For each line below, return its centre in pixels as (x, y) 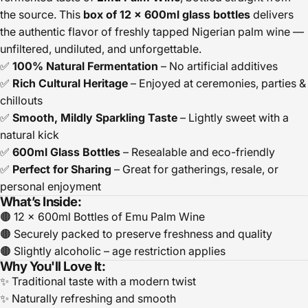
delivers (272, 15)
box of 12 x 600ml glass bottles (167, 15)
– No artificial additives (218, 66)
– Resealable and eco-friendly (198, 152)
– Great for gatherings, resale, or (195, 169)
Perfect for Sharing (62, 169)
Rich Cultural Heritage (70, 84)
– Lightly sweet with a (233, 118)
